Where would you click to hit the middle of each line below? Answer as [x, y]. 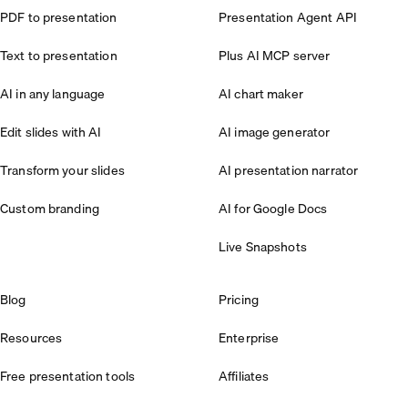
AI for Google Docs [273, 208]
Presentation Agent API [288, 17]
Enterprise [249, 337]
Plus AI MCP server [275, 55]
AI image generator [275, 132]
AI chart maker [261, 93]
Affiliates [244, 376]
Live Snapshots [263, 246]
